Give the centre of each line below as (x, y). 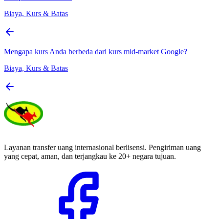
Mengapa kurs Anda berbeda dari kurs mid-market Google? (96, 51)
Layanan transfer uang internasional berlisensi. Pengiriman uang (102, 147)
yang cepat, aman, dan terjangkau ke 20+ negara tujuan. (90, 156)
